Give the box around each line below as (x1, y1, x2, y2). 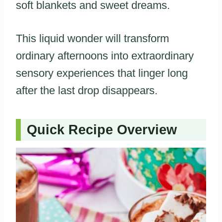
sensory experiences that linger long (16, 66, 188, 79)
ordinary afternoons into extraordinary (16, 49, 194, 62)
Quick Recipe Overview (27, 122, 177, 138)
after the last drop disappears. (16, 84, 158, 97)
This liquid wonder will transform (16, 32, 169, 45)
